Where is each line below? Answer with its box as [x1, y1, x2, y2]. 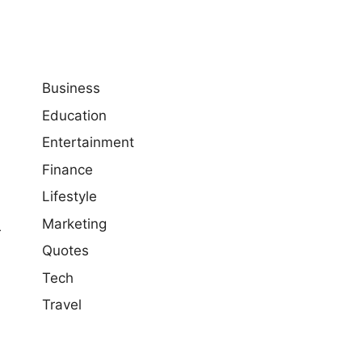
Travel [42, 297, 82, 313]
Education [42, 107, 107, 124]
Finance [42, 161, 93, 178]
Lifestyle [42, 188, 97, 204]
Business [42, 80, 100, 96]
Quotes [42, 242, 89, 259]
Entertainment [42, 134, 134, 150]
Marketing [42, 215, 107, 232]
